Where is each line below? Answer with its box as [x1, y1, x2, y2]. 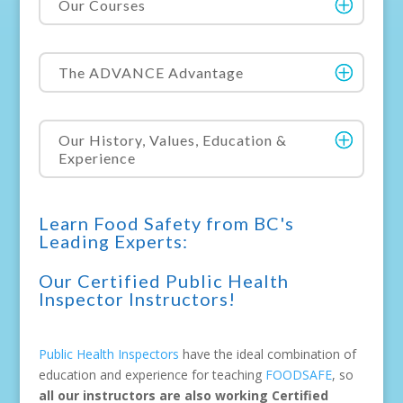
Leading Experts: [38, 230, 188, 252]
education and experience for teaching [38, 366, 265, 383]
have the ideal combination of [178, 345, 356, 363]
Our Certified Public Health [38, 270, 289, 291]
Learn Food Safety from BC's [38, 212, 294, 234]
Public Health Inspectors [38, 345, 179, 363]
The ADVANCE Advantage [58, 63, 244, 81]
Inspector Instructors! [38, 288, 236, 309]
